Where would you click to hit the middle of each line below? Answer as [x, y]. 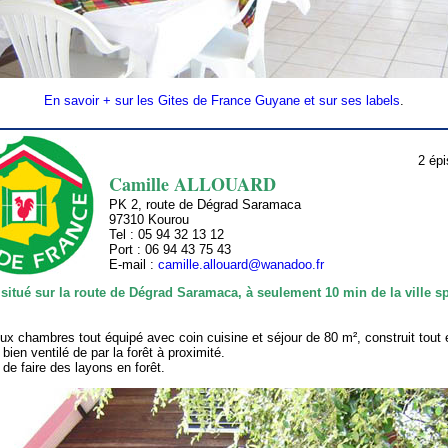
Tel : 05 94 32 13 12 [166, 235]
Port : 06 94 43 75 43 [170, 250]
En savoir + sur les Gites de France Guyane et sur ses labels [222, 101]
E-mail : [133, 265]
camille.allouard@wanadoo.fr [241, 265]
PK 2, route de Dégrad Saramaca [205, 205]
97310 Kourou [149, 220]
